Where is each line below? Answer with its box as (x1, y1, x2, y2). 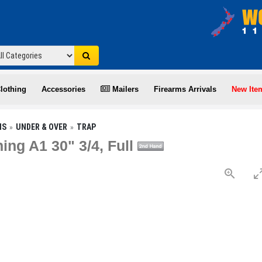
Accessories (42, 85, 85, 94)
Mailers (110, 85, 139, 94)
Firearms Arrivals (154, 85, 216, 94)
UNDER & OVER (16, 122, 68, 132)
